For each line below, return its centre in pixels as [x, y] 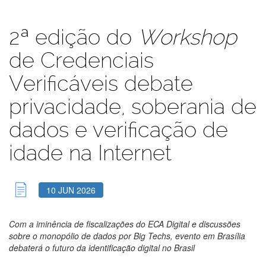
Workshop [187, 37]
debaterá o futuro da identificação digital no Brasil [102, 247]
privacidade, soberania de [133, 106]
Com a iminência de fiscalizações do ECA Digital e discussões [125, 224]
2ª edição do [73, 37]
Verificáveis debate [101, 83]
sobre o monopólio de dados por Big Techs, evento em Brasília [127, 235]
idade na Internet [90, 153]
